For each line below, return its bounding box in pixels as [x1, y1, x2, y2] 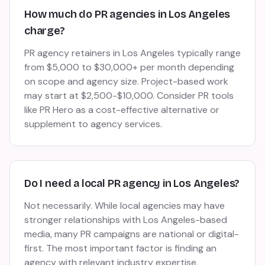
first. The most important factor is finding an [24, 242, 216, 254]
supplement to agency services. [24, 118, 162, 130]
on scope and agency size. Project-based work [24, 75, 228, 88]
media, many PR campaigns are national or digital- [24, 228, 239, 240]
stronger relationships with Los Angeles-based [24, 214, 227, 226]
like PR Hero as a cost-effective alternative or [24, 104, 219, 116]
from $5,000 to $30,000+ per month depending [24, 61, 234, 73]
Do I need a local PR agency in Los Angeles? [24, 177, 240, 190]
